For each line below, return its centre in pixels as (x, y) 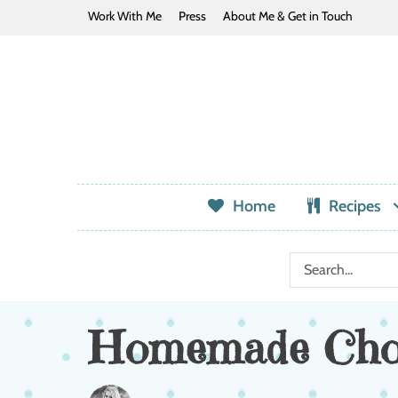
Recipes (354, 206)
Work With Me (125, 16)
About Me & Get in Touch (288, 16)
